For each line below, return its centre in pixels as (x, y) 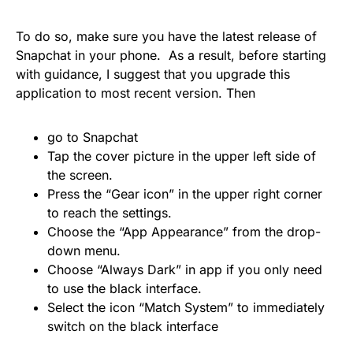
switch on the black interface (133, 326)
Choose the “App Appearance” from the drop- (184, 232)
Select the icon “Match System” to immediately (186, 307)
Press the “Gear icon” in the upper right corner (185, 194)
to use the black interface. (124, 288)
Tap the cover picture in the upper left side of (182, 156)
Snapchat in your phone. (88, 55)
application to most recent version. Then (136, 93)
